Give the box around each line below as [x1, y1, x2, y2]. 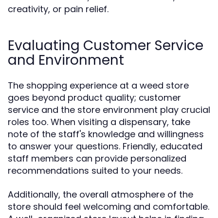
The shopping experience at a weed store [8, 79, 189, 91]
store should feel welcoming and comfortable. [8, 200, 209, 213]
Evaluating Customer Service [8, 36, 203, 55]
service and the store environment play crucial [8, 104, 210, 116]
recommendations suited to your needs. [8, 164, 182, 177]
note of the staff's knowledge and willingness [8, 128, 204, 140]
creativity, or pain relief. [8, 3, 109, 15]
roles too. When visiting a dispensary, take [8, 116, 190, 128]
